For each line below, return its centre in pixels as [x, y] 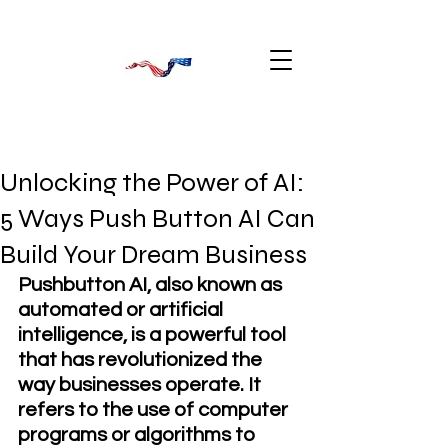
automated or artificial [122, 310]
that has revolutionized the [142, 360]
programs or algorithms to [138, 435]
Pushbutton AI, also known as [152, 285]
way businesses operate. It [141, 385]
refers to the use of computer [155, 410]
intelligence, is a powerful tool [154, 335]
